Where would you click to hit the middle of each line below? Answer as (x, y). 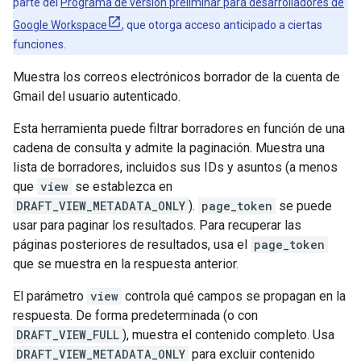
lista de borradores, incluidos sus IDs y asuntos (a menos (175, 167)
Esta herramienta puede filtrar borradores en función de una (179, 129)
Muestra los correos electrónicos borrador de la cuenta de (176, 77)
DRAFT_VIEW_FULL (68, 335)
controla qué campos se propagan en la (234, 296)
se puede (304, 206)
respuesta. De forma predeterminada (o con (135, 315)
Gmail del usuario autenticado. (97, 96)
